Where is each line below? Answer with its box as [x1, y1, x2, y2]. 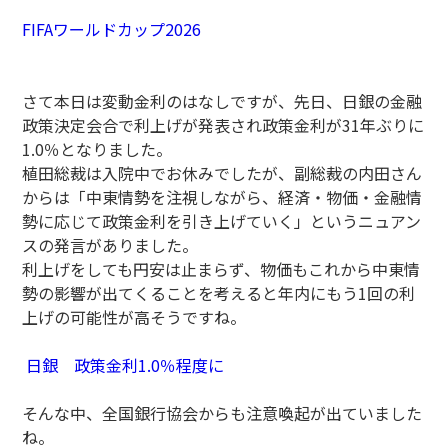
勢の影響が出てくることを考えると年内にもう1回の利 [22, 281, 416, 305]
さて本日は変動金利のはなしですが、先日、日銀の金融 [22, 89, 423, 113]
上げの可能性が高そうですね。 [22, 305, 247, 329]
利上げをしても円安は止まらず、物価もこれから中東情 [22, 257, 421, 281]
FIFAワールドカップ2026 [22, 17, 202, 41]
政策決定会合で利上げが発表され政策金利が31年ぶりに [22, 113, 425, 137]
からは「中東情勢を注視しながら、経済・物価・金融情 [22, 185, 423, 209]
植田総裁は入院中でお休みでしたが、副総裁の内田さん [22, 161, 423, 185]
